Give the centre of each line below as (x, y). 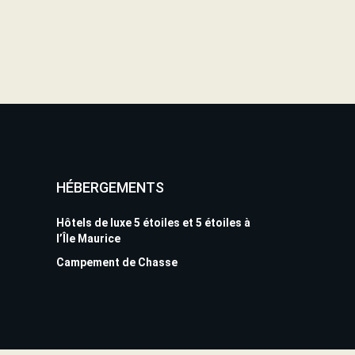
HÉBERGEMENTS (110, 188)
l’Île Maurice (88, 239)
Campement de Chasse (117, 263)
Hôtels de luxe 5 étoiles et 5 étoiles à (153, 223)
